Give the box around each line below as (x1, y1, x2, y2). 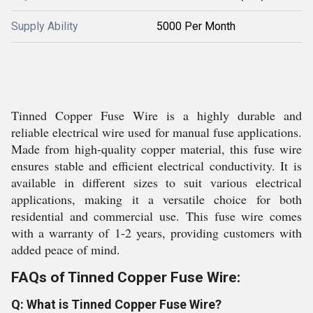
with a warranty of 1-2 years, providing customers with (11, 224, 302, 241)
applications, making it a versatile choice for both (11, 191, 302, 208)
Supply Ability (11, 20, 78, 33)
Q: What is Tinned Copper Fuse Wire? (11, 297, 221, 312)
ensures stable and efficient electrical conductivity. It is (11, 157, 302, 174)
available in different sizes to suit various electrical (11, 174, 302, 191)
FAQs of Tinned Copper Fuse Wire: (11, 269, 240, 286)
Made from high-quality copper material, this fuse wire (11, 140, 302, 157)
